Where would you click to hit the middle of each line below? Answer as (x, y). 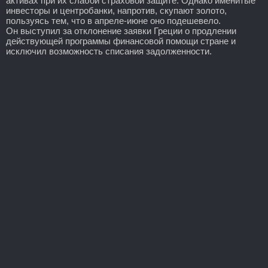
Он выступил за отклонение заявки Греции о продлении (121, 31)
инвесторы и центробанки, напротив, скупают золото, (116, 10)
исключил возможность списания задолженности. (109, 51)
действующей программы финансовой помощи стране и (121, 41)
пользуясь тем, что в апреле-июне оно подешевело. (113, 20)
